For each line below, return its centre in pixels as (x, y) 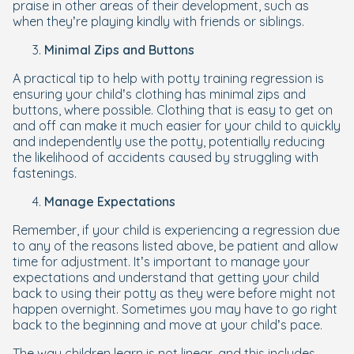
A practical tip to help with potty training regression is (168, 79)
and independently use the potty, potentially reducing (169, 142)
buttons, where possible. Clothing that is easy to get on (173, 110)
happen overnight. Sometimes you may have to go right (175, 309)
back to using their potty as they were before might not (174, 294)
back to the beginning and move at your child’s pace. (168, 325)
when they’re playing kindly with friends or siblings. (158, 22)
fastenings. (45, 173)
